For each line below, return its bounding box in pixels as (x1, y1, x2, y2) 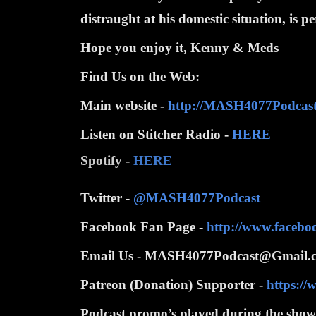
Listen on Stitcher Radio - (80, 126, 232, 142)
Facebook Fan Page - (80, 219, 207, 234)
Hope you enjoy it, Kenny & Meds (80, 39, 279, 55)
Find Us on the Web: (80, 68, 200, 84)
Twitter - (80, 190, 133, 205)
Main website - (80, 97, 168, 113)
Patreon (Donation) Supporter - (80, 276, 267, 292)
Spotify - (80, 152, 133, 168)
